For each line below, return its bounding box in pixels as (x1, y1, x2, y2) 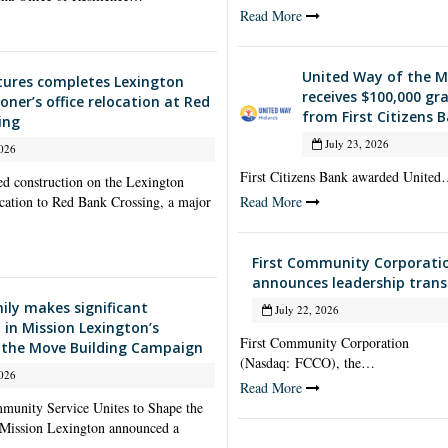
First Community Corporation (239, 332, 409, 352)
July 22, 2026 (271, 301, 339, 317)
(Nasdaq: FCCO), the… (239, 352, 375, 372)
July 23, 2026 (321, 135, 389, 151)
